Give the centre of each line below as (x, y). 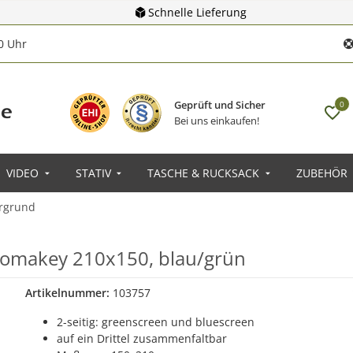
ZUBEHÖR (321, 173)
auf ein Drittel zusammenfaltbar (141, 338)
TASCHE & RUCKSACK (203, 173)
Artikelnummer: (69, 293)
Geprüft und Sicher (219, 104)
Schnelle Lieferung (197, 12)
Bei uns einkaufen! (216, 120)
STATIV (93, 173)
